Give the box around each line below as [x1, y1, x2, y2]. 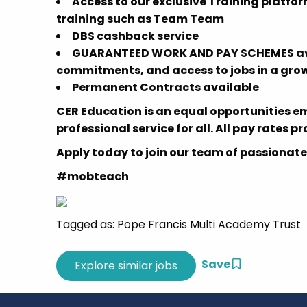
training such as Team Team [56, 11, 224, 27]
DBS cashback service [72, 28, 199, 44]
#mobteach [56, 169, 129, 184]
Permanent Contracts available [72, 79, 259, 95]
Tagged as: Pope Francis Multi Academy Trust [56, 217, 301, 232]
